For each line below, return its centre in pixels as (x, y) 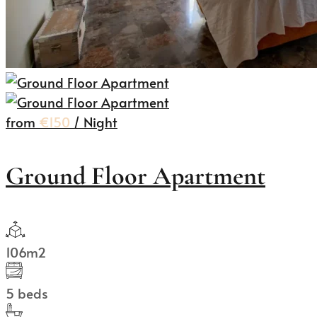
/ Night (96, 122)
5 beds (27, 293)
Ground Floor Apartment (136, 176)
